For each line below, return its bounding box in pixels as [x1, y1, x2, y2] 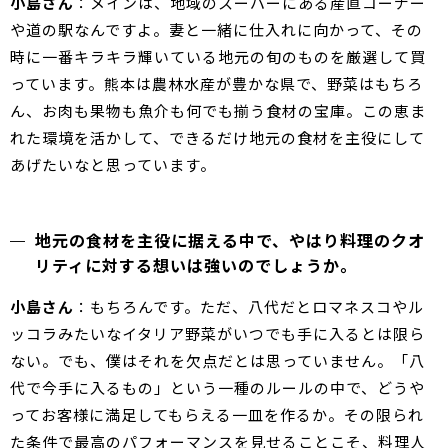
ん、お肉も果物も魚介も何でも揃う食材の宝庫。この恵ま [10, 100, 426, 122]
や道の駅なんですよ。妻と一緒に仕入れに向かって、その [10, 19, 423, 41]
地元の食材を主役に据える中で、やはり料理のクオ [35, 228, 425, 253]
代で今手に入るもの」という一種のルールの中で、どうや [10, 377, 425, 399]
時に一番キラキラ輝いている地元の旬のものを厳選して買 [10, 46, 426, 68]
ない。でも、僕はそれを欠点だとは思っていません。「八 [10, 350, 425, 372]
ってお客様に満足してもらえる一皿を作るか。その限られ [10, 404, 424, 426]
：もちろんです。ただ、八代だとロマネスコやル [74, 296, 424, 318]
